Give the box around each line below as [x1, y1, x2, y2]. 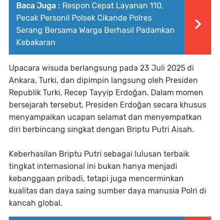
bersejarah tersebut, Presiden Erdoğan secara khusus [9, 100, 206, 110]
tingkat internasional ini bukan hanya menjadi [9, 161, 177, 171]
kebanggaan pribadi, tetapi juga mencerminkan [9, 173, 184, 183]
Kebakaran [16, 37, 55, 47]
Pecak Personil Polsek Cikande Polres [16, 13, 152, 23]
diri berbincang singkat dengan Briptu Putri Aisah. [9, 124, 194, 134]
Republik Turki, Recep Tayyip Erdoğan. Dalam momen [9, 87, 203, 97]
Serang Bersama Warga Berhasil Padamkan [16, 25, 175, 35]
